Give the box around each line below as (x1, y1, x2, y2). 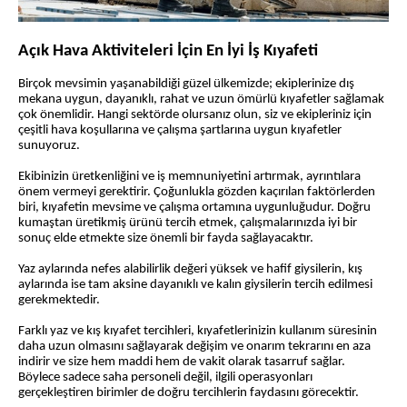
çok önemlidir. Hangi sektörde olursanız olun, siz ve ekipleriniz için (18, 108, 372, 123)
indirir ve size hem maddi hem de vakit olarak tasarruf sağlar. (18, 355, 345, 370)
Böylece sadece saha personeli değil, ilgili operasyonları (18, 371, 313, 385)
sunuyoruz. (18, 139, 80, 154)
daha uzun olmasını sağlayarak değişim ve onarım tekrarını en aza (18, 340, 371, 354)
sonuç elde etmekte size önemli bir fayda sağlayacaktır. (18, 232, 313, 246)
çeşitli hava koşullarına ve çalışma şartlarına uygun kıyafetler (18, 124, 342, 138)
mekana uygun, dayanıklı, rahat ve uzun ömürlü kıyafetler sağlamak (18, 93, 384, 107)
